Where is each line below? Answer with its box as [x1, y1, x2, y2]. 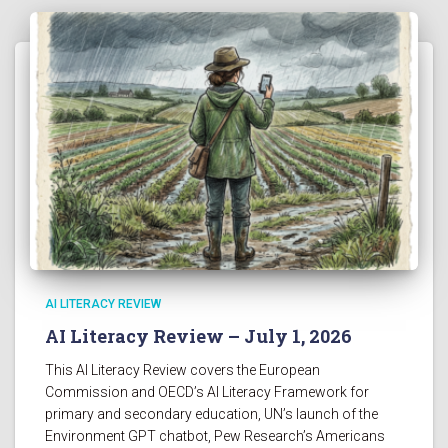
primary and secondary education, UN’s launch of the [45, 406, 378, 423]
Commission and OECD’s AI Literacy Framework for [45, 384, 369, 401]
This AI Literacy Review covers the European [45, 362, 320, 379]
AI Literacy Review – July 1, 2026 [45, 324, 352, 349]
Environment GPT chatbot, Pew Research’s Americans [45, 428, 385, 445]
